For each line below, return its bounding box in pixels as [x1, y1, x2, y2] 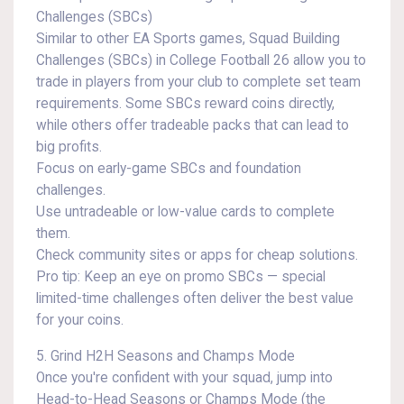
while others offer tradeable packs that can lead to [36, 117, 349, 133]
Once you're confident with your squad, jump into [36, 370, 333, 386]
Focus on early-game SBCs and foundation [36, 161, 301, 177]
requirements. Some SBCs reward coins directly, [36, 96, 335, 112]
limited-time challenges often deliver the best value [36, 290, 353, 307]
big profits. [36, 139, 102, 155]
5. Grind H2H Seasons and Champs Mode [36, 348, 295, 364]
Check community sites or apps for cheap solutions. [36, 247, 358, 263]
